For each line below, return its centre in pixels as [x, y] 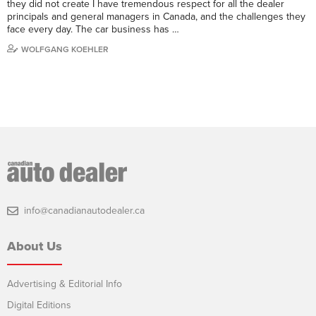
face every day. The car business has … [93, 29]
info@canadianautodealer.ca [84, 210]
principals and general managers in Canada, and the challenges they [156, 16]
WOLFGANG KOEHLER [65, 49]
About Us [35, 246]
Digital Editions [39, 305]
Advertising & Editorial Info [65, 284]
